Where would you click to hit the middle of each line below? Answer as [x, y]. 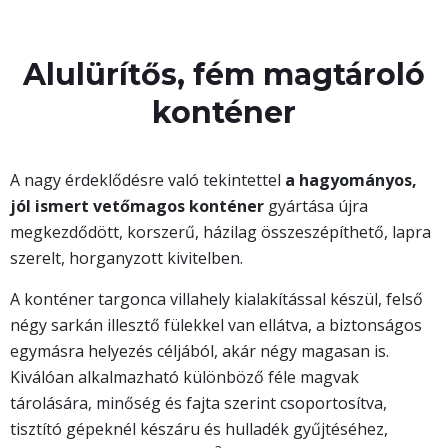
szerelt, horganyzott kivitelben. [126, 258]
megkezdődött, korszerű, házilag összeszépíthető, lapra [220, 232]
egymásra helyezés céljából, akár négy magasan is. [199, 351]
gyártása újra [318, 206]
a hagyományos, [351, 180]
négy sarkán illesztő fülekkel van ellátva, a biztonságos [216, 325]
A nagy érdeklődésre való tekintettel [147, 180]
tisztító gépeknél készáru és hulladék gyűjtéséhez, [199, 429]
